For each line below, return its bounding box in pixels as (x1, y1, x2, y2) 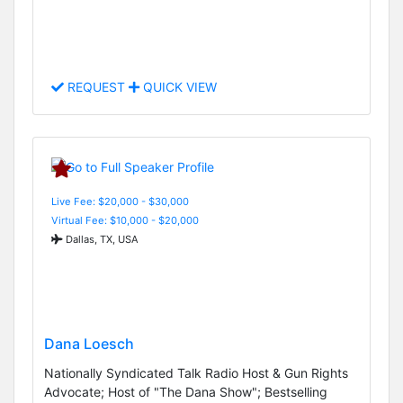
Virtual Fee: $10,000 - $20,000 (51, 213, 199, 227)
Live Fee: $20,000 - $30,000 (51, 194, 189, 208)
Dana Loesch (44, 334, 134, 353)
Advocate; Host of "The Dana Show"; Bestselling (44, 383, 327, 399)
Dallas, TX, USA (63, 232, 139, 246)
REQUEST (64, 79, 129, 95)
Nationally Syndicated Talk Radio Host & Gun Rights (44, 364, 348, 381)
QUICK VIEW (139, 79, 217, 95)
